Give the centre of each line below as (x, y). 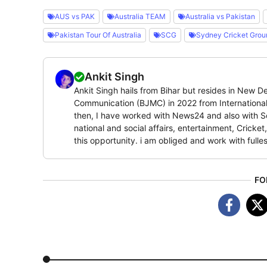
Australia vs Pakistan (220, 17)
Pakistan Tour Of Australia (98, 35)
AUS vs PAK (75, 17)
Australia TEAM (140, 17)
